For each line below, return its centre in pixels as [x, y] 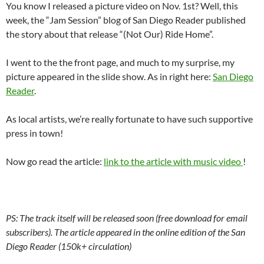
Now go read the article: [55, 161]
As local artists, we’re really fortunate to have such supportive [129, 118]
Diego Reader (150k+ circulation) [69, 246]
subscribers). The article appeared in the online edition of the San [126, 232]
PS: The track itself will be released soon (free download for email [127, 217]
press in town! [34, 133]
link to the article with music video [173, 161]
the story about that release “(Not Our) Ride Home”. [110, 34]
